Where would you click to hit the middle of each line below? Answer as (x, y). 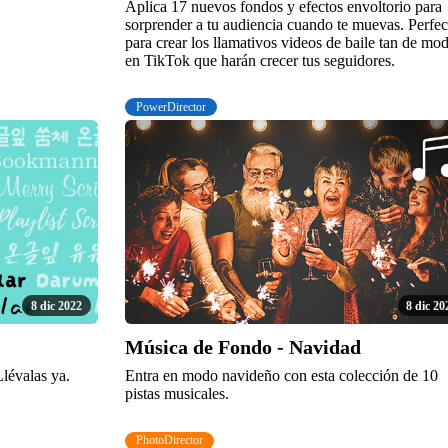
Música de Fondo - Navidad (242, 347)
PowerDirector (171, 106)
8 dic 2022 (56, 305)
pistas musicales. (176, 394)
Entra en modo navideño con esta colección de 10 (281, 376)
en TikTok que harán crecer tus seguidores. (259, 60)
